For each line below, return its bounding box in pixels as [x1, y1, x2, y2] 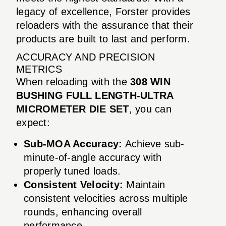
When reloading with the [16, 76, 130, 87]
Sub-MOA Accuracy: [24, 138, 123, 149]
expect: [16, 117, 50, 128]
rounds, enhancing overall [24, 206, 142, 217]
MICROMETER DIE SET [16, 103, 129, 115]
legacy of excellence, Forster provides [16, 6, 191, 17]
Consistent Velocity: [24, 179, 123, 190]
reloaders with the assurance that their [16, 19, 193, 31]
